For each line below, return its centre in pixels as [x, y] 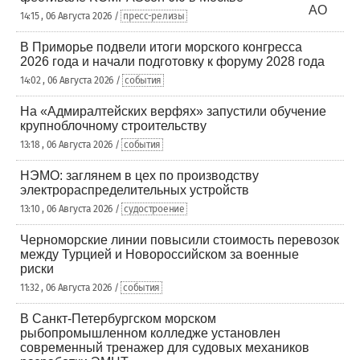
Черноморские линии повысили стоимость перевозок [180, 240]
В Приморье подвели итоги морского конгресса [161, 47]
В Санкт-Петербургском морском [118, 319]
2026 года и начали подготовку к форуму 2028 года [172, 61]
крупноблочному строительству [113, 126]
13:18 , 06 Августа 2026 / [71, 145]
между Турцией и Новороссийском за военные [160, 254]
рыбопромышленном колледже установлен [150, 333]
